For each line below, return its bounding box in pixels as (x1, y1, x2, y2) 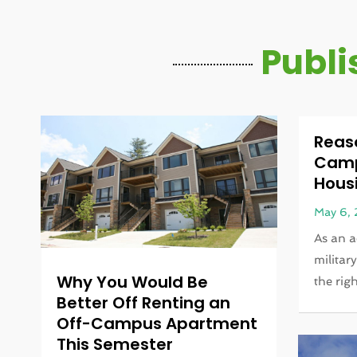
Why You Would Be (57, 271, 209, 294)
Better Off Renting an (57, 292, 231, 315)
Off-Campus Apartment (57, 312, 258, 335)
